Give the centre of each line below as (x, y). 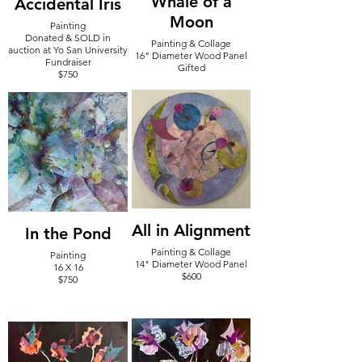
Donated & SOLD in (68, 38)
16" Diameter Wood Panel (191, 55)
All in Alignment (191, 230)
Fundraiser (68, 62)
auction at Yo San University (46, 50)
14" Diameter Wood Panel (191, 264)
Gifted (191, 67)
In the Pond (68, 234)
